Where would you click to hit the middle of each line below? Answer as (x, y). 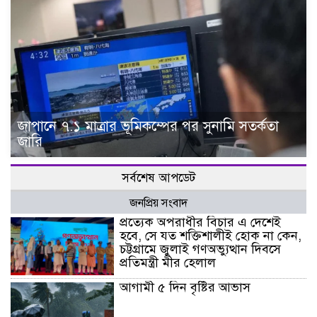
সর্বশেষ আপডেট (158, 178)
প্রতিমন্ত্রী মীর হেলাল (168, 262)
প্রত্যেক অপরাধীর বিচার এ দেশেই (201, 222)
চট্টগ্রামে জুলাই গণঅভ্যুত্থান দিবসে (201, 249)
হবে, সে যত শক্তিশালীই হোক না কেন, (211, 235)
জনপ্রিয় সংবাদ (158, 203)
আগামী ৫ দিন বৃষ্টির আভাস (185, 287)
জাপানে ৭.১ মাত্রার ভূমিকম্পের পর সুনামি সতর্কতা (148, 126)
